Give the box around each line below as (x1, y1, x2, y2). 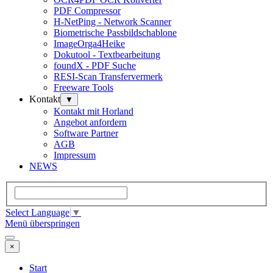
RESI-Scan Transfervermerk (54, 71, 163, 82)
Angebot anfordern (54, 117, 127, 128)
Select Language (5, 207, 69, 218)
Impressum (54, 150, 96, 161)
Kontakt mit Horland (54, 106, 133, 117)
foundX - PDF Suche (54, 60, 136, 71)
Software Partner (54, 128, 118, 139)
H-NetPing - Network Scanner (54, 16, 171, 27)
